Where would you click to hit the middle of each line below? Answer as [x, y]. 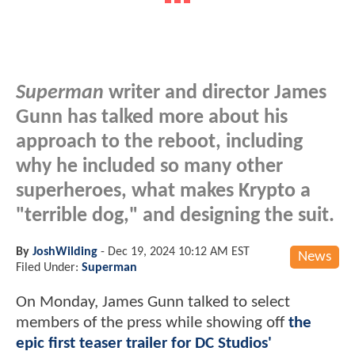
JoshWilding [65, 252]
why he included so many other [149, 166]
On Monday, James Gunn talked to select [153, 302]
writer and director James [215, 93]
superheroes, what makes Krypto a [163, 191]
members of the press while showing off [152, 323]
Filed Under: [49, 267]
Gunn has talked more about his [152, 117]
